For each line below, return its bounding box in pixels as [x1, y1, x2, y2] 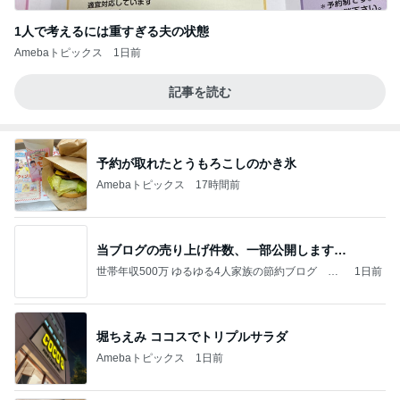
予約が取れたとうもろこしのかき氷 [96, 156, 296, 171]
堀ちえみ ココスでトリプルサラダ [96, 329, 287, 345]
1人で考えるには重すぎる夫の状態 [14, 23, 209, 38]
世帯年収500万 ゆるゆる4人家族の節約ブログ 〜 [96, 265, 338, 279]
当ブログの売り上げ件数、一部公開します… [96, 243, 346, 258]
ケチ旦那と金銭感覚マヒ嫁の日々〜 [96, 279, 268, 292]
